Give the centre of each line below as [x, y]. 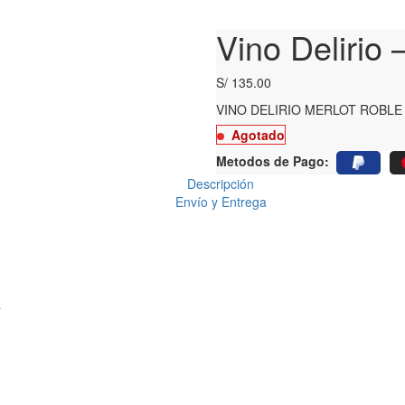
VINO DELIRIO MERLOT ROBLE [309, 109]
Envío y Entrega [221, 202]
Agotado [258, 135]
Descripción [221, 184]
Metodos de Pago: [273, 160]
